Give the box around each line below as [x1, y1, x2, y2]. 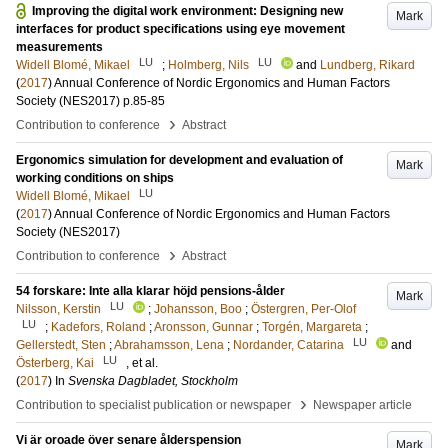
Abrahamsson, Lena [114, 338, 224, 352]
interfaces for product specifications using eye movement [16, 22, 345, 36]
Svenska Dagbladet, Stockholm [68, 374, 238, 388]
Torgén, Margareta [262, 320, 362, 334]
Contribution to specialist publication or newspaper [16, 398, 291, 412]
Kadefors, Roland [51, 320, 146, 334]
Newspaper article [313, 398, 412, 412]
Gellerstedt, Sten [16, 338, 106, 352]
